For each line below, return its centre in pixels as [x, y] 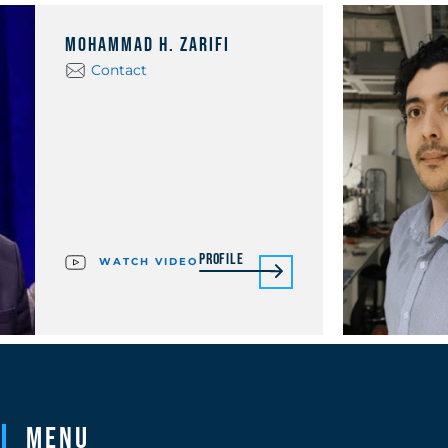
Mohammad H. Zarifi [147, 45]
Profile [221, 259]
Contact [118, 70]
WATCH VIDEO [145, 262]
